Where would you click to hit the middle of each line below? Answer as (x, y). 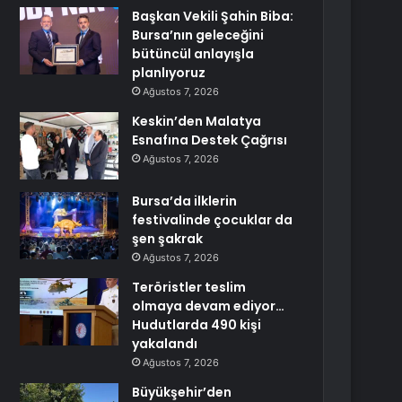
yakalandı (165, 344)
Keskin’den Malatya (197, 121)
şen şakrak (168, 239)
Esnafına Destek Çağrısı (210, 140)
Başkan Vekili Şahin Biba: (213, 16)
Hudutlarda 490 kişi (197, 325)
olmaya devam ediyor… (209, 306)
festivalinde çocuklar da (213, 220)
